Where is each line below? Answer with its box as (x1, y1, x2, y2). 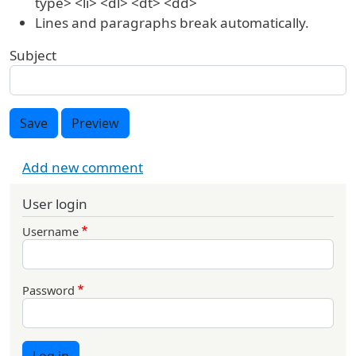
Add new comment (22, 157, 143, 176)
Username (22, 223, 79, 240)
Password (22, 282, 75, 299)
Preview (72, 114, 119, 132)
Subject (10, 45, 56, 64)
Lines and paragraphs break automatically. (35, 13, 309, 32)
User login (22, 194, 87, 213)
